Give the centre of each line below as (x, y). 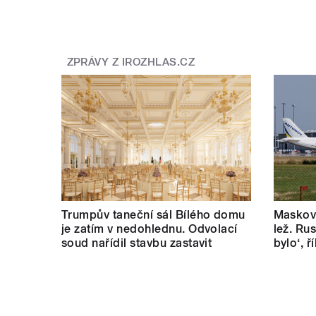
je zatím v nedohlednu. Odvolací (150, 229)
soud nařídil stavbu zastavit (137, 243)
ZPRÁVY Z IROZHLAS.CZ (131, 62)
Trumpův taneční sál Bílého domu (153, 214)
